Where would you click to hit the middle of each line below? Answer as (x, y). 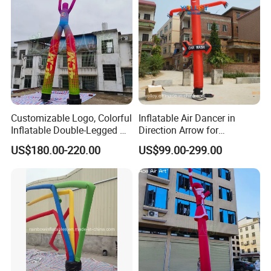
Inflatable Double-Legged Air (71, 130)
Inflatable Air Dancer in (187, 118)
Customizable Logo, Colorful (72, 118)
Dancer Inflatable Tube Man (70, 142)
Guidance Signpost (179, 142)
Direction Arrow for (178, 130)
